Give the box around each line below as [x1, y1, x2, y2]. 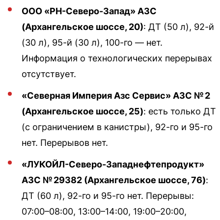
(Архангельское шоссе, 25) [22, 106, 143, 116]
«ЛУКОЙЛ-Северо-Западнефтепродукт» [22, 159, 204, 169]
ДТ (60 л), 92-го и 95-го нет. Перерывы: [22, 190, 194, 201]
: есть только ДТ [143, 106, 216, 116]
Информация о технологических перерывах [22, 53, 212, 63]
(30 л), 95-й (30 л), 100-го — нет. [22, 37, 163, 48]
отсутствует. [22, 68, 76, 79]
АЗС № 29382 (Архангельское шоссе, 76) [22, 174, 206, 185]
